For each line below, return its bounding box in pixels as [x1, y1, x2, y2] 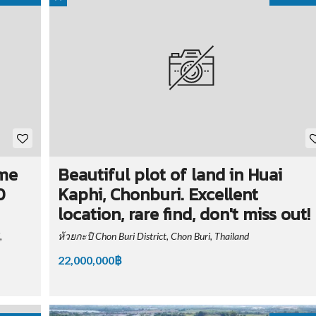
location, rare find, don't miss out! [57, 202, 310, 227]
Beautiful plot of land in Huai [57, 162, 282, 188]
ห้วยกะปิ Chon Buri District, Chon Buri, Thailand [57, 230, 249, 243]
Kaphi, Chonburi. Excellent [57, 182, 258, 207]
